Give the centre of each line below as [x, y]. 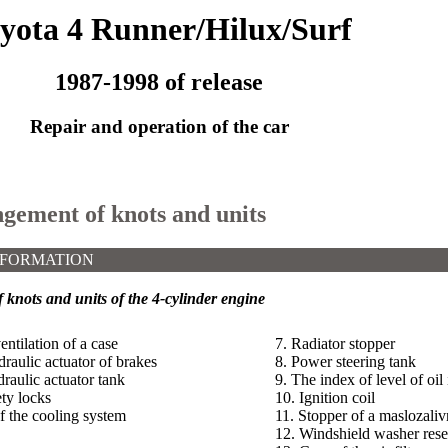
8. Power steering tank [345, 361]
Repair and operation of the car [159, 127]
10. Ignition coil [325, 397]
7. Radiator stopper [335, 343]
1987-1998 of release [159, 82]
